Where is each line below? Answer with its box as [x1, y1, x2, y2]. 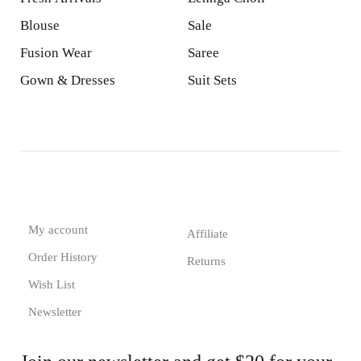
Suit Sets [187, 73, 237, 88]
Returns [186, 255, 226, 268]
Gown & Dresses [20, 73, 115, 88]
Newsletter [28, 305, 81, 318]
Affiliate [186, 227, 228, 240]
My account [28, 223, 88, 236]
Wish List [28, 278, 75, 291]
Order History [28, 251, 98, 263]
